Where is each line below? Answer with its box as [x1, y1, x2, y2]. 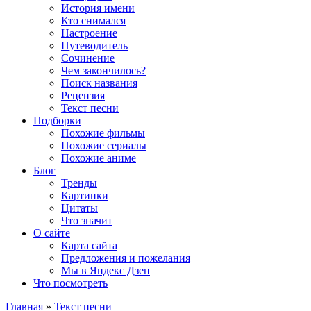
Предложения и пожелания [61, 252, 190, 264]
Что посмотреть [33, 277, 108, 289]
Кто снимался [61, 15, 126, 26]
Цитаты [61, 202, 98, 214]
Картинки [61, 190, 108, 201]
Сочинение [61, 52, 115, 64]
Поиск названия [61, 77, 137, 89]
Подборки [33, 115, 81, 126]
